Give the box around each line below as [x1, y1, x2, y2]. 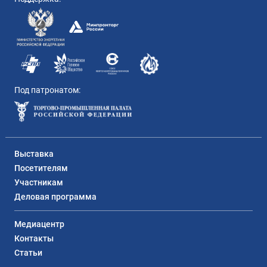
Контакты [14, 234, 54, 243]
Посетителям [14, 163, 68, 173]
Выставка [14, 149, 54, 159]
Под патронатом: [14, 85, 80, 95]
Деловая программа [14, 192, 97, 201]
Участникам [14, 178, 63, 187]
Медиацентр [14, 219, 64, 229]
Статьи [14, 248, 42, 257]
